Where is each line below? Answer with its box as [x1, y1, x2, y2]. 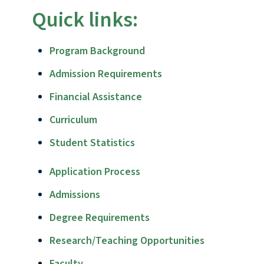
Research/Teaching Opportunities [49, 233, 204, 249]
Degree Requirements [49, 210, 150, 226]
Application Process [49, 164, 140, 180]
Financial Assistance [49, 90, 142, 105]
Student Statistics [49, 136, 135, 151]
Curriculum [49, 113, 97, 128]
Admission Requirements [49, 67, 162, 82]
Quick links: [31, 5, 138, 35]
